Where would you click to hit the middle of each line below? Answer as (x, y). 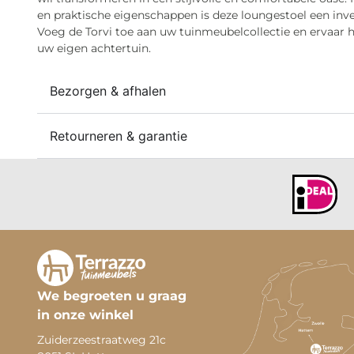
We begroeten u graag (112, 296)
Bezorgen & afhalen (108, 90)
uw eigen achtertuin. (94, 49)
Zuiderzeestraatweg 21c (102, 339)
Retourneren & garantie (119, 136)
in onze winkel (85, 314)
